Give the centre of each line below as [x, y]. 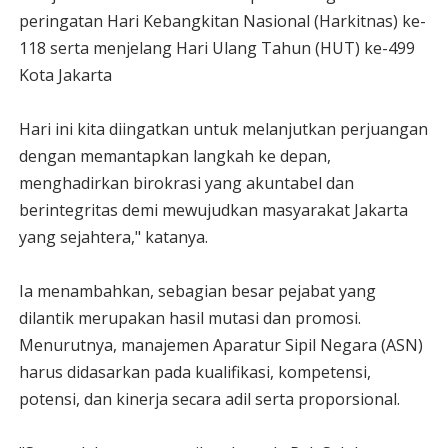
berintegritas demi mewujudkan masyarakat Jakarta [213, 210]
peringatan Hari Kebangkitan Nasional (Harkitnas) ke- [222, 21]
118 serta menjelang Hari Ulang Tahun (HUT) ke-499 [216, 48]
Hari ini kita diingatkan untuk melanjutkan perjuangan [223, 129]
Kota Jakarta [65, 75]
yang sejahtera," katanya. [113, 237]
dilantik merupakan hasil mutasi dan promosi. [189, 318]
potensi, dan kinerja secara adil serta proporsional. [209, 399]
